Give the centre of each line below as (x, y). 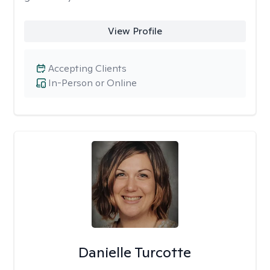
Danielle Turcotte (135, 252)
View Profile (135, 31)
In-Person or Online (93, 83)
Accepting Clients (87, 68)
